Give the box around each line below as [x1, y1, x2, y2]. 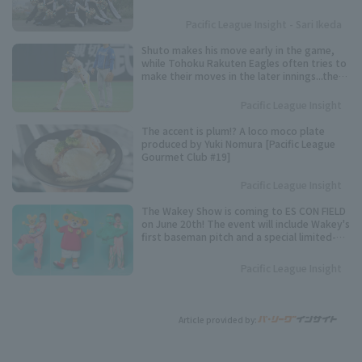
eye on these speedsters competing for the [141, 95, 347, 109]
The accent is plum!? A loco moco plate [141, 123, 325, 137]
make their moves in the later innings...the [141, 69, 339, 83]
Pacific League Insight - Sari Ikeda [186, 17, 342, 32]
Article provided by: [179, 313, 257, 326]
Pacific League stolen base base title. [141, 107, 315, 122]
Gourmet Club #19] [141, 149, 230, 163]
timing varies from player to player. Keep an [141, 82, 349, 96]
